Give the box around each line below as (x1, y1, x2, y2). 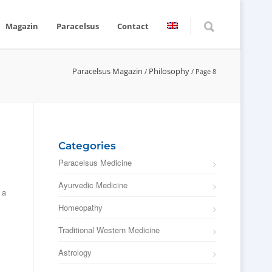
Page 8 (195, 67, 216, 76)
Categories (58, 140, 116, 152)
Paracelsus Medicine (58, 157, 132, 168)
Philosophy (149, 66, 189, 76)
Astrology (58, 246, 92, 258)
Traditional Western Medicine (58, 224, 160, 236)
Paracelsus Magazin (72, 66, 143, 76)
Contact (117, 21, 149, 32)
